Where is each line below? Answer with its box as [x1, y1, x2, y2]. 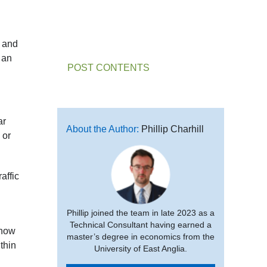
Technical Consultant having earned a [70, 221, 212, 229]
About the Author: [66, 124, 141, 134]
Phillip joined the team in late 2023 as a [67, 209, 215, 218]
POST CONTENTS [67, 63, 150, 73]
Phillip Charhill [141, 124, 204, 134]
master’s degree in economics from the [67, 232, 215, 241]
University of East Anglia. [94, 244, 187, 253]
